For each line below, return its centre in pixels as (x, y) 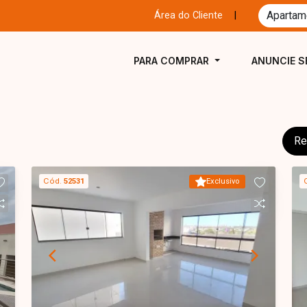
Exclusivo (223, 181)
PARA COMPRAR (173, 61)
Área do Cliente (188, 16)
